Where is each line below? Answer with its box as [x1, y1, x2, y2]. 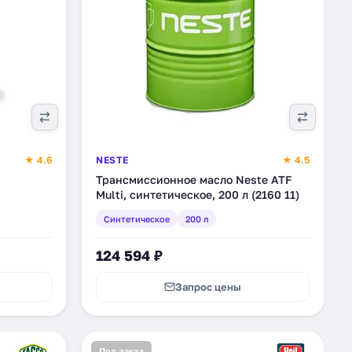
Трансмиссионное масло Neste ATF [96, 173, 291, 186]
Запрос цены [175, 280, 241, 293]
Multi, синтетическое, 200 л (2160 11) [96, 188, 299, 201]
